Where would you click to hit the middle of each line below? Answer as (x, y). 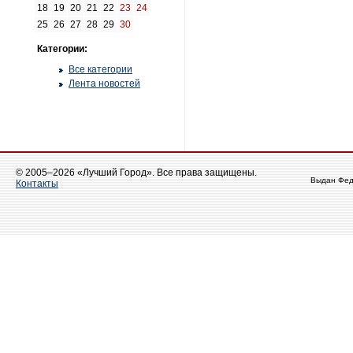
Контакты (37, 184)
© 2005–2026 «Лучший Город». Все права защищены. (136, 173)
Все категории (100, 69)
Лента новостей (104, 84)
